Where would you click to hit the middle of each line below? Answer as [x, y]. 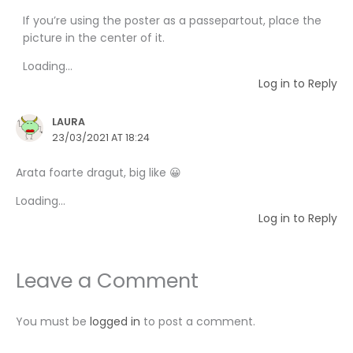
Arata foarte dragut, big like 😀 [98, 172]
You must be [53, 321]
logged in [115, 321]
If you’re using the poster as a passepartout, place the [173, 20]
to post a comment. [198, 321]
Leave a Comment [107, 280]
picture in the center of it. [94, 37]
